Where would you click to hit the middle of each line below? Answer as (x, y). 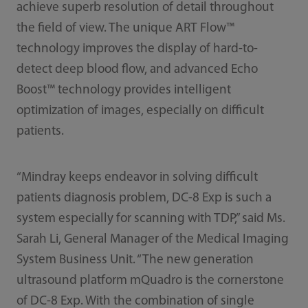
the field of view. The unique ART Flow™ (125, 29)
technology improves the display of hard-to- (137, 49)
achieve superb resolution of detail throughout (145, 8)
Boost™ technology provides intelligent (123, 91)
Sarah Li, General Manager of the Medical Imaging (152, 240)
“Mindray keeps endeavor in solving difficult (137, 178)
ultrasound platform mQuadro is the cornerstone (150, 281)
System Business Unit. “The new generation (135, 261)
